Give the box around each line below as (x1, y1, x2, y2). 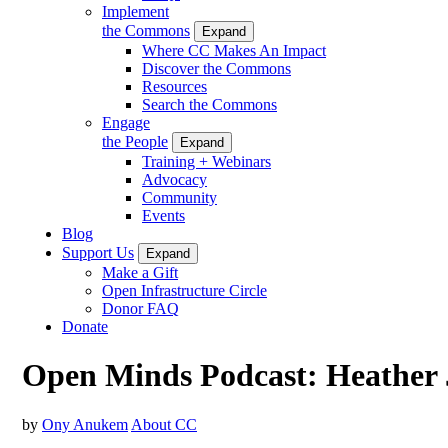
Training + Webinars (142, 152, 271, 170)
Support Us (62, 243, 134, 261)
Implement (102, 2, 169, 20)
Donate (62, 317, 108, 335)
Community (142, 188, 217, 206)
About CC (131, 415, 197, 433)
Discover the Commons (142, 59, 291, 77)
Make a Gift (102, 263, 178, 281)
